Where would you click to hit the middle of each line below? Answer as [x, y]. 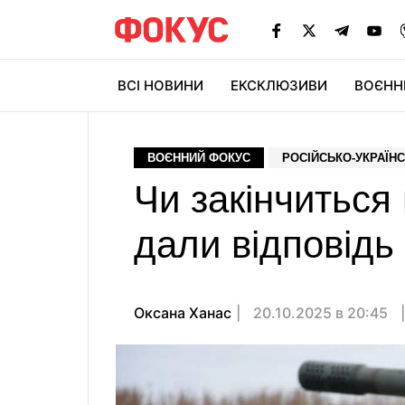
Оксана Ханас [183, 313]
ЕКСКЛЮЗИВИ [279, 85]
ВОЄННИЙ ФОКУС [199, 158]
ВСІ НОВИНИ [160, 85]
